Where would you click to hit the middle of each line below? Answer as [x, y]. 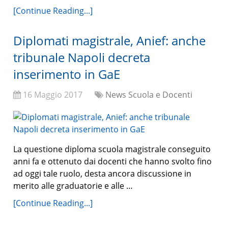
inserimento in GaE [67, 74]
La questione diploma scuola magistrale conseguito [112, 149]
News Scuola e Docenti [149, 95]
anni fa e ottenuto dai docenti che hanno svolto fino [113, 162]
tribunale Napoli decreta [82, 58]
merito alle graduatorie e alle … [73, 186]
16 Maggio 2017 [53, 95]
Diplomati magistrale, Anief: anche [110, 41]
